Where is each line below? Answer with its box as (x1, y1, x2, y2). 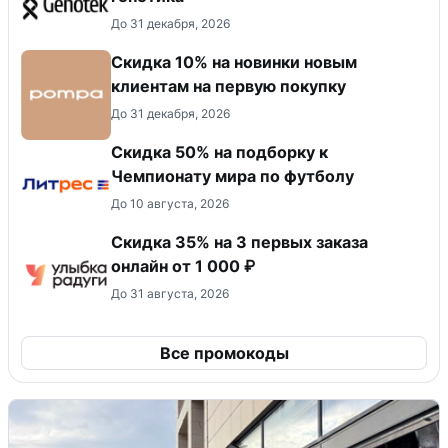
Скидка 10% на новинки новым (111, 51, 357, 72)
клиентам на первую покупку (111, 75, 346, 96)
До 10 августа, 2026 (111, 195, 229, 211)
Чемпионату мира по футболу (111, 165, 354, 186)
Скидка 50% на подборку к (111, 141, 328, 162)
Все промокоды (159, 342, 289, 363)
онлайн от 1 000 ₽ (111, 255, 255, 276)
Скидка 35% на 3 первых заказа (111, 231, 368, 252)
